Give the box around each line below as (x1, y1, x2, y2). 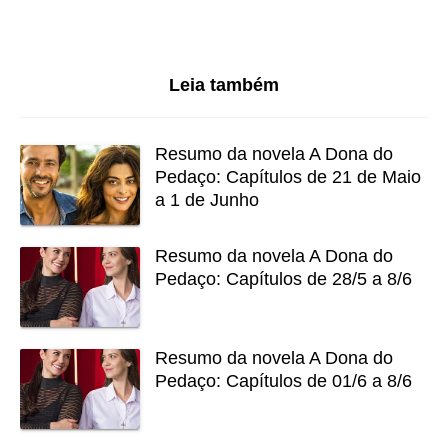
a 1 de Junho (155, 190, 259, 210)
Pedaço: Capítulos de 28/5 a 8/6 (155, 269, 412, 289)
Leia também (169, 75, 279, 95)
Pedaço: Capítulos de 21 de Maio (155, 167, 421, 187)
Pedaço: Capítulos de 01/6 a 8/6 (155, 371, 412, 391)
